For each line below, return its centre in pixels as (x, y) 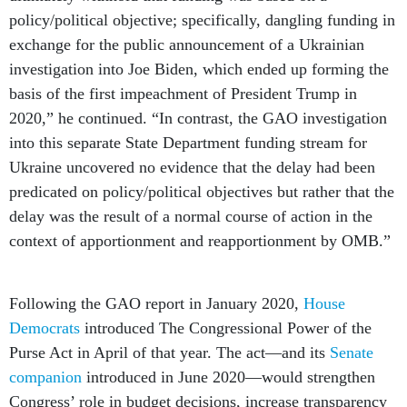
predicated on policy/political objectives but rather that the (202, 192)
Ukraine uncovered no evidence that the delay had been (192, 168)
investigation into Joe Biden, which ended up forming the (199, 69)
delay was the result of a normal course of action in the (191, 217)
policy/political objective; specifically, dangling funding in (202, 20)
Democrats (45, 328)
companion (45, 377)
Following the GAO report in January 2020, (156, 304)
